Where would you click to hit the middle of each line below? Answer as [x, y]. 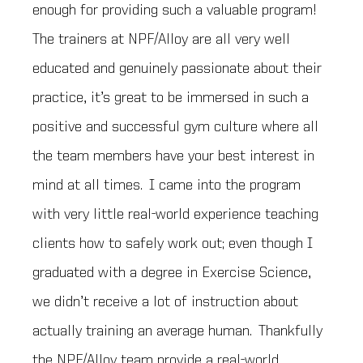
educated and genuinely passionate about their [177, 69]
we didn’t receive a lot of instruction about [165, 303]
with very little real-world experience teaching [175, 215]
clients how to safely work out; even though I [173, 244]
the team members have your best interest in [173, 157]
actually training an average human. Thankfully [177, 332]
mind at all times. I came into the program [167, 186]
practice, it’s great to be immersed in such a [171, 98]
